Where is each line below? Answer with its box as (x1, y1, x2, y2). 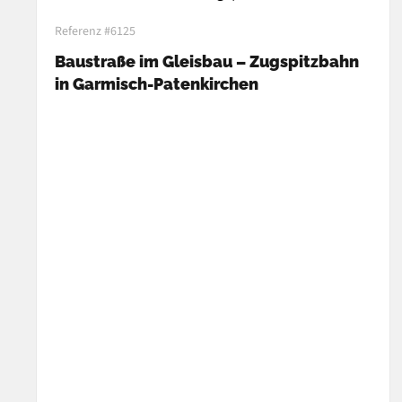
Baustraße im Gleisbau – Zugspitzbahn (55, 51, 359, 71)
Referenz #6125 (55, 22, 135, 40)
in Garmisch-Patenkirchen (55, 74, 258, 93)
